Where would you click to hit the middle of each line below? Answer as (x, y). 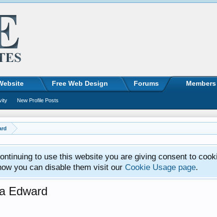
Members (201, 83)
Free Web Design (80, 83)
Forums (146, 83)
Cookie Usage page (160, 167)
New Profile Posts (38, 100)
